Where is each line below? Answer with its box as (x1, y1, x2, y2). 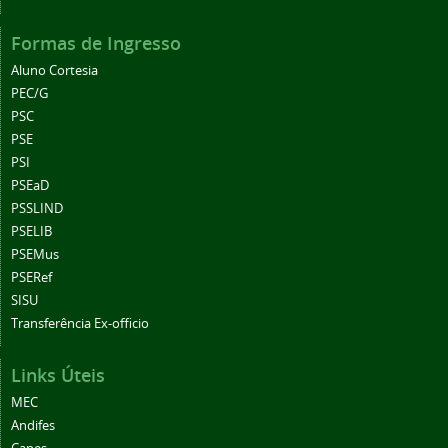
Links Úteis (11, 363, 105, 388)
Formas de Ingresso (11, 31, 181, 56)
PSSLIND (11, 200, 63, 218)
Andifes (11, 417, 55, 435)
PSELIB (11, 223, 52, 241)
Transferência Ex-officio (11, 315, 149, 333)
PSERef (11, 269, 52, 287)
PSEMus (11, 246, 59, 264)
